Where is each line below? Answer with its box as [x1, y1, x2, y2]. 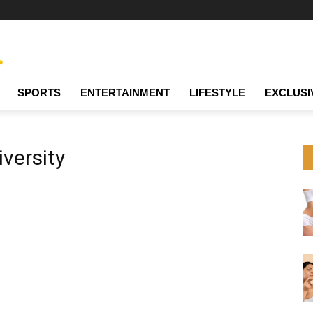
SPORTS [17, 87, 61, 99]
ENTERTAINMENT [80, 87, 170, 99]
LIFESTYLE [189, 87, 245, 99]
